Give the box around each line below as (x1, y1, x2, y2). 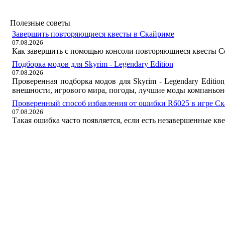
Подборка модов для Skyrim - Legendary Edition (12, 60, 173, 68)
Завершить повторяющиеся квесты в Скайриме (12, 30, 174, 38)
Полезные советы (10, 19, 70, 27)
